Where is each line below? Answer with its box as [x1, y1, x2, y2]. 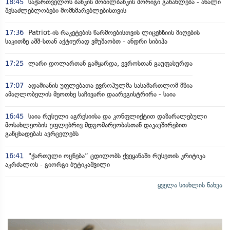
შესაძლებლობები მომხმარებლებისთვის [5, 6, 126, 14]
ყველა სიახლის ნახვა [158, 181, 222, 189]
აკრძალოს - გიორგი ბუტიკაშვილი [5, 160, 110, 168]
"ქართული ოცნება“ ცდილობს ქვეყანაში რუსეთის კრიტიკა [26, 151, 205, 160]
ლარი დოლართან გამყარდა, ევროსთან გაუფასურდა [26, 59, 193, 67]
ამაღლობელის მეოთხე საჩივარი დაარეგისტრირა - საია [5, 90, 176, 98]
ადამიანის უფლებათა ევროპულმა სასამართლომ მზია [26, 81, 193, 89]
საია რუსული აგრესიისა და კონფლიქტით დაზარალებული [26, 112, 207, 120]
